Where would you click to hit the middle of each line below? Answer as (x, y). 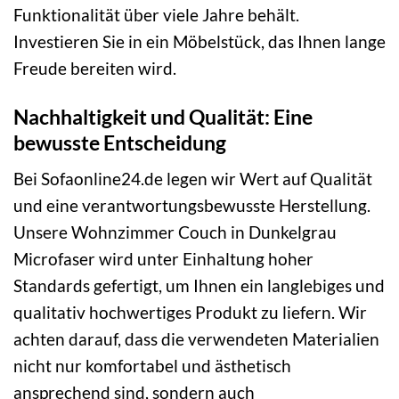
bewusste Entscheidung (120, 142)
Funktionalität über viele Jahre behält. (156, 14)
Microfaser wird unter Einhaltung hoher (163, 259)
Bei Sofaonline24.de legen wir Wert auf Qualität (193, 179)
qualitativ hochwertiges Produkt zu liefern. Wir (190, 313)
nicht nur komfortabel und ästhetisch (152, 366)
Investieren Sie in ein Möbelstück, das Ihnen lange (199, 41)
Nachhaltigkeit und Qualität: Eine (163, 116)
